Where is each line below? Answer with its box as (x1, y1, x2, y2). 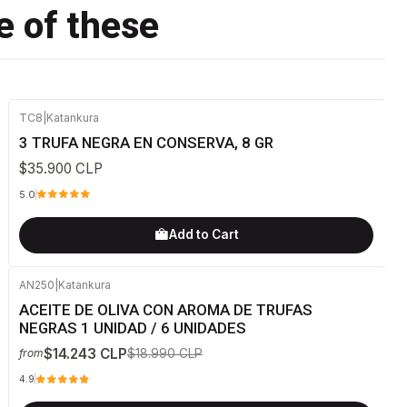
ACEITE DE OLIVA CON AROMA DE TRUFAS (18, 300, 313, 319)
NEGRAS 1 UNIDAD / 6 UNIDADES (18, 318, 246, 337)
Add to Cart (168, 227, 239, 243)
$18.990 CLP (126, 345, 203, 361)
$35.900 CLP (18, 160, 103, 178)
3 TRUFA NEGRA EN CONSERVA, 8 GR (18, 134, 273, 153)
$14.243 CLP (43, 344, 127, 362)
